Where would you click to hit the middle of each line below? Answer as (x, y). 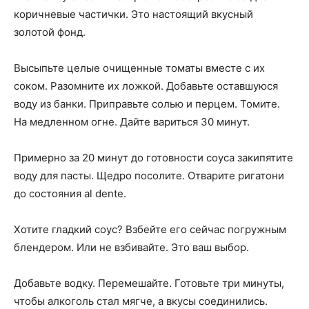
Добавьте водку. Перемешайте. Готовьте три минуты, (149, 283)
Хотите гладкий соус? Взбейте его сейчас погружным (150, 229)
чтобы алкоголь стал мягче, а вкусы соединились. (141, 301)
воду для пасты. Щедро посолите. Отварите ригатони (149, 176)
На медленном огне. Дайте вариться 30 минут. (132, 122)
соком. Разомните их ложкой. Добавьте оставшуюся (146, 86)
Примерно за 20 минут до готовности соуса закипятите (153, 158)
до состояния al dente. (70, 193)
